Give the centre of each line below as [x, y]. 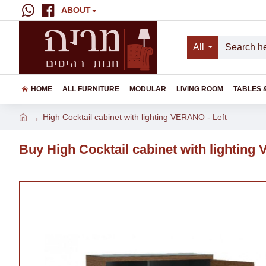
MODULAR [148, 89]
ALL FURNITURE [91, 89]
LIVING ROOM [200, 89]
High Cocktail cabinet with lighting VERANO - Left [135, 117]
